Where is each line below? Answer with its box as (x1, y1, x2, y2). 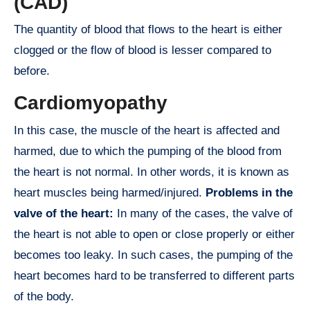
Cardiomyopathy (14, 92, 167, 114)
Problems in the (206, 185, 293, 199)
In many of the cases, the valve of (113, 206, 293, 220)
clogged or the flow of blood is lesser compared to (14, 44, 271, 57)
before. (14, 64, 50, 78)
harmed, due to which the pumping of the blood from (14, 144, 282, 158)
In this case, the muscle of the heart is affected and (14, 123, 280, 137)
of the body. (14, 289, 74, 303)
